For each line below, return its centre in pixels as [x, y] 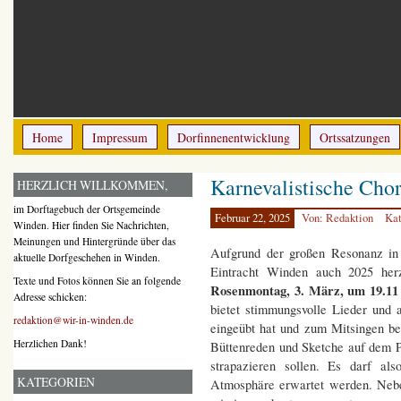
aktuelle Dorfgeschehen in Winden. [87, 257]
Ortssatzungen [355, 137]
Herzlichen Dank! [50, 344]
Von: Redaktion [339, 218]
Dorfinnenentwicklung [234, 137]
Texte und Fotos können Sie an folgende [97, 281]
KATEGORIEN [56, 382]
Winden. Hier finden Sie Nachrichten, [91, 225]
